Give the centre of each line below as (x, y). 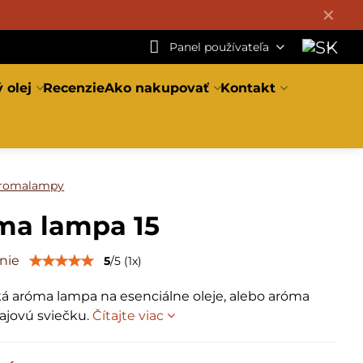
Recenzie (74, 88)
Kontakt (248, 88)
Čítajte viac (128, 316)
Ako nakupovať (157, 88)
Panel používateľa (219, 47)
